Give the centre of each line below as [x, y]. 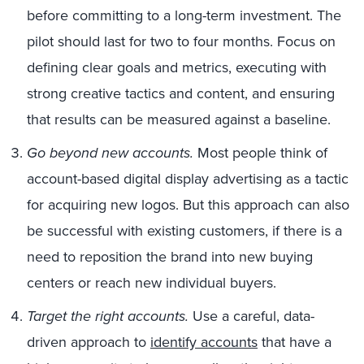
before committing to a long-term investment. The [184, 15]
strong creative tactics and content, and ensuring [181, 93]
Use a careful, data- [251, 316]
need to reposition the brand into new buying [170, 256]
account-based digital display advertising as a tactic [188, 178]
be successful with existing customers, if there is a [184, 230]
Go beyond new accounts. [110, 152]
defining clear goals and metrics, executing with [177, 67]
